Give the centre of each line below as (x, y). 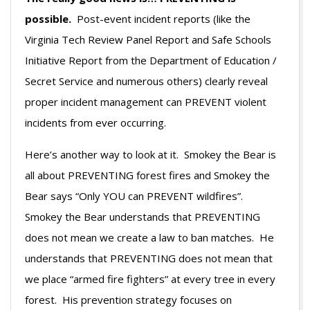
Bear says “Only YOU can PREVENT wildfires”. (135, 195)
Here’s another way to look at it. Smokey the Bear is (151, 154)
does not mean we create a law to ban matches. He (149, 237)
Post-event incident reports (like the (161, 18)
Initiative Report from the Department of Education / (151, 60)
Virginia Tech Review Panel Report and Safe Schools (148, 39)
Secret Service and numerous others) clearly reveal (146, 81)
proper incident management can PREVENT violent (146, 101)
